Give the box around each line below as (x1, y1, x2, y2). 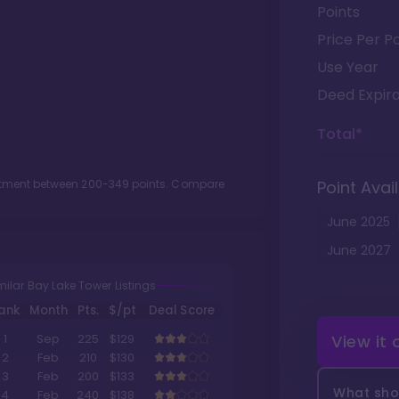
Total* (317, 124, 362, 144)
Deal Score (149, 302, 215, 320)
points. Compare (128, 176, 224, 191)
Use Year (317, 57, 379, 77)
